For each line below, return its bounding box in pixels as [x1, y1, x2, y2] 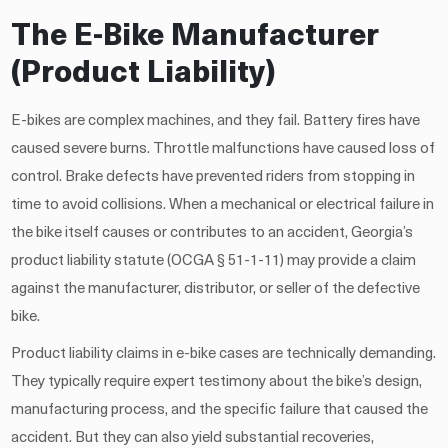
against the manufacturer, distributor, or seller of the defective [11, 281, 421, 297]
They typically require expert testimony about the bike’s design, [11, 374, 423, 390]
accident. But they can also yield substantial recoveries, [11, 430, 375, 446]
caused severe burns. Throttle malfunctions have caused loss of [11, 141, 436, 157]
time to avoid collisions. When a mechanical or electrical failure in [11, 197, 435, 213]
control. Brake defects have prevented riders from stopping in [11, 169, 416, 185]
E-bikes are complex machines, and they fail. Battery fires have [11, 113, 421, 129]
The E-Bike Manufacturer [11, 21, 380, 53]
